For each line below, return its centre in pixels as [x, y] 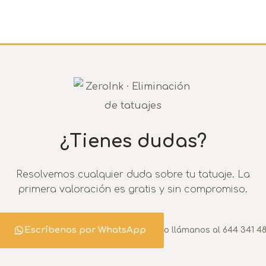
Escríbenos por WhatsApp [85, 230]
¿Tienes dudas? [133, 141]
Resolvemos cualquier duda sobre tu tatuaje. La [133, 174]
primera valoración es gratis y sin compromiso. [133, 189]
